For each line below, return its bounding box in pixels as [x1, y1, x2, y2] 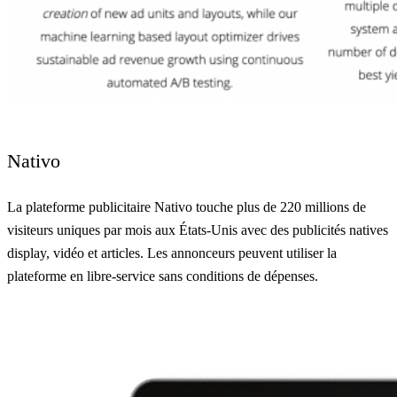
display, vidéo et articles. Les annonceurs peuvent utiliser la [7, 245, 337, 261]
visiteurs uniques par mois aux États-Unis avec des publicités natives [7, 222, 388, 237]
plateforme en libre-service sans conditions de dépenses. [7, 268, 318, 284]
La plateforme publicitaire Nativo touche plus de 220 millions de [7, 198, 366, 214]
